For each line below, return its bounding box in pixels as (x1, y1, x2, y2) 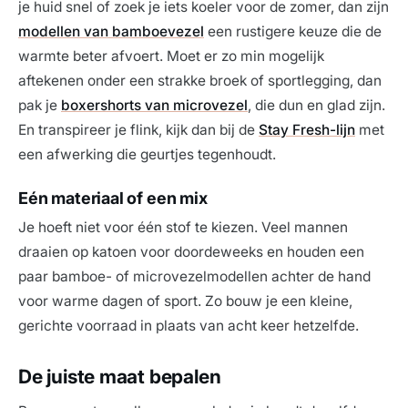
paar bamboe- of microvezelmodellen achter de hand (18, 268, 371, 286)
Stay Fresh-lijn (259, 121, 355, 139)
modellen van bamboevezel (18, 23, 204, 41)
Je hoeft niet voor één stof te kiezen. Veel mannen (18, 219, 348, 237)
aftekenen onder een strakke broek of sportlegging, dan (18, 72, 382, 90)
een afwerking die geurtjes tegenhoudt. (18, 146, 276, 164)
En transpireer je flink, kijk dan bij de (18, 121, 259, 139)
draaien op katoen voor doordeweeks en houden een (18, 243, 364, 261)
